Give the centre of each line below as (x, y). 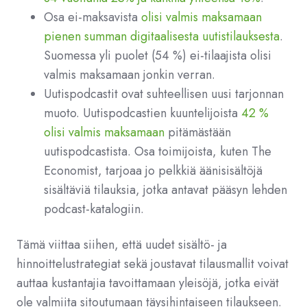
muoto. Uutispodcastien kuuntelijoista (143, 113)
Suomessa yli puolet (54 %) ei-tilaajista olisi (158, 56)
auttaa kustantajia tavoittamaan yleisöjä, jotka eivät (148, 283)
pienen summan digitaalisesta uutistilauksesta (162, 36)
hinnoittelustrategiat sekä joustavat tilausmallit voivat (152, 264)
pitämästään (198, 132)
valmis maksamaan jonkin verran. (130, 75)
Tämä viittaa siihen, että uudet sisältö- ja (122, 245)
